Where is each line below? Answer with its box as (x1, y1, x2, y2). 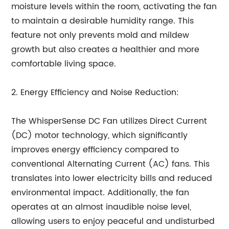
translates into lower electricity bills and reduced (11, 172, 213, 185)
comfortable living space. (11, 57, 117, 71)
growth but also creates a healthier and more (11, 43, 200, 56)
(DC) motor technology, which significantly (11, 129, 188, 142)
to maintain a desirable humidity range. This (11, 14, 194, 28)
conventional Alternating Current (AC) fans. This (11, 157, 210, 171)
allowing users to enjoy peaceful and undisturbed (11, 215, 215, 228)
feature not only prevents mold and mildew (11, 29, 190, 42)
